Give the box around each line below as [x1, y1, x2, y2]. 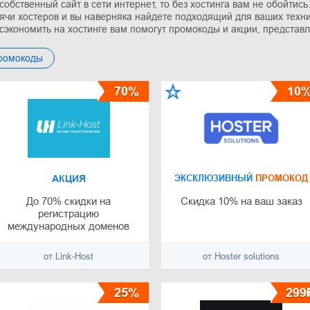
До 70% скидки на [26, 195, 111, 208]
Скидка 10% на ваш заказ [180, 195, 302, 208]
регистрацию [38, 208, 100, 220]
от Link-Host [44, 251, 94, 262]
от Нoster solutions [203, 251, 280, 262]
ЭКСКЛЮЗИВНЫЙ [174, 173, 253, 184]
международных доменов [8, 220, 130, 232]
